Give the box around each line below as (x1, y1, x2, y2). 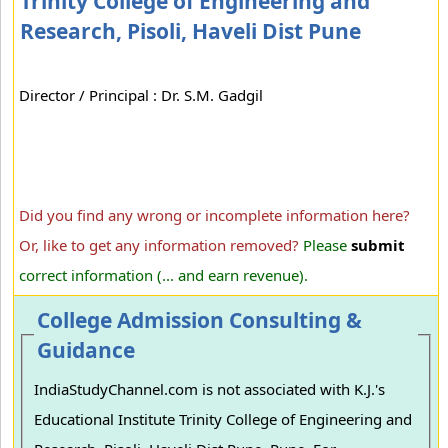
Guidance (37, 336, 136, 364)
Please (303, 235, 351, 255)
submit (351, 235, 405, 255)
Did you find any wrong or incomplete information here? (19, 205, 410, 225)
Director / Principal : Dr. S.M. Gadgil (19, 85, 263, 105)
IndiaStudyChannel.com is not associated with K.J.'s (34, 379, 386, 400)
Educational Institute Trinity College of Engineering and (34, 409, 413, 430)
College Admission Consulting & (37, 306, 363, 334)
